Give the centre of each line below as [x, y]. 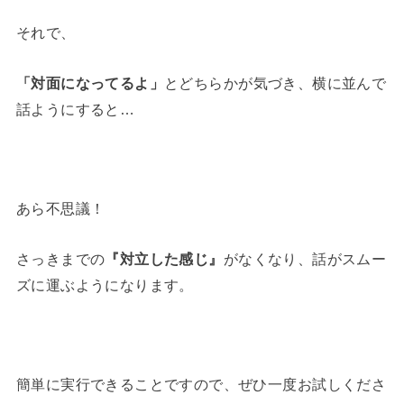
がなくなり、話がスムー [305, 258]
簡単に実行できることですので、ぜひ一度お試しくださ [201, 385]
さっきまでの [60, 258]
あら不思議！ [60, 209]
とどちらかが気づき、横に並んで [275, 83]
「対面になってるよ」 [90, 83]
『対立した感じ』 [164, 258]
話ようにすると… [75, 109]
